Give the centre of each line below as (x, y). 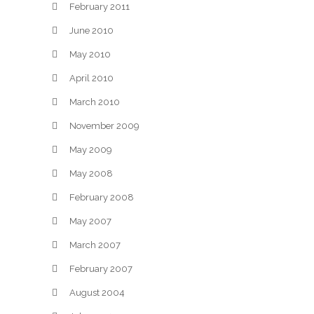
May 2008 (91, 173)
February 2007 (101, 269)
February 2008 (102, 197)
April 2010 (91, 78)
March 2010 (95, 102)
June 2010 (91, 30)
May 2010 (90, 54)
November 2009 (104, 126)
